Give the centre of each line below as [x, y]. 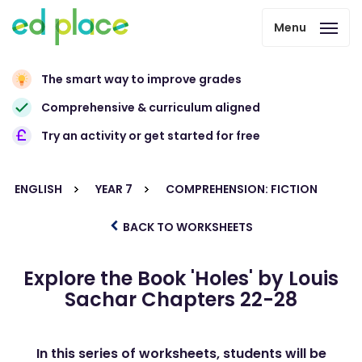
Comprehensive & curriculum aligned [151, 107]
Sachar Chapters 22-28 [181, 299]
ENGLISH [38, 189]
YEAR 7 [114, 189]
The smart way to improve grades [141, 79]
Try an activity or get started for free [151, 136]
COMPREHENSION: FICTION [242, 189]
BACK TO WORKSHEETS [187, 227]
